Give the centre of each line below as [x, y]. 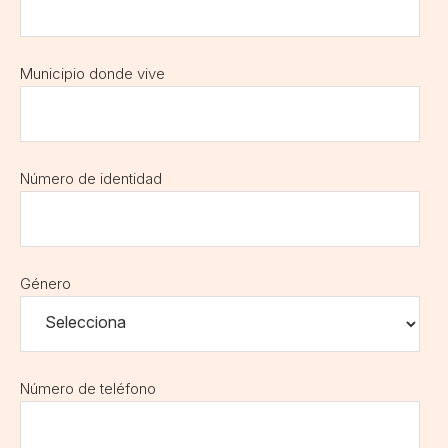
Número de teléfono [88, 389]
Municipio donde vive [92, 74]
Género [45, 284]
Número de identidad [91, 179]
